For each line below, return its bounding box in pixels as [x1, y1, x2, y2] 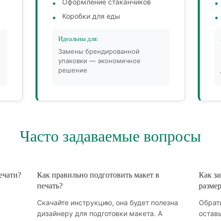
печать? [37, 182, 63, 190]
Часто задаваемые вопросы [20, 127, 201, 146]
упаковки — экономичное [58, 57, 141, 65]
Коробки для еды [62, 12, 120, 21]
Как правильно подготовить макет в [37, 171, 159, 180]
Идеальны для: [58, 35, 99, 43]
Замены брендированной [58, 47, 140, 56]
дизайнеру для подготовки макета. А [37, 209, 162, 218]
